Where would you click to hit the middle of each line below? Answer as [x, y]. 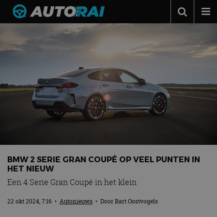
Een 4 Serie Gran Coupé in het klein [72, 182]
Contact [29, 124]
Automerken [37, 88]
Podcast [29, 51]
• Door [104, 201]
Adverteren [35, 106]
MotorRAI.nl [37, 143]
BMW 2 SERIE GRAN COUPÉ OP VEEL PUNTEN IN [104, 159]
